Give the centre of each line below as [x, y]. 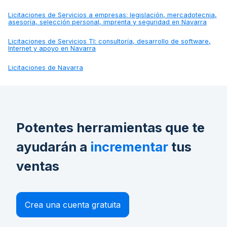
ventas [38, 166]
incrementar [129, 146]
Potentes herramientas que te [110, 127]
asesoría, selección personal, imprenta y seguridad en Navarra [107, 22]
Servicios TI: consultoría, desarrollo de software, [134, 41]
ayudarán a [53, 146]
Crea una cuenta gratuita [73, 204]
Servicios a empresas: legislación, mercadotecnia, [137, 15]
